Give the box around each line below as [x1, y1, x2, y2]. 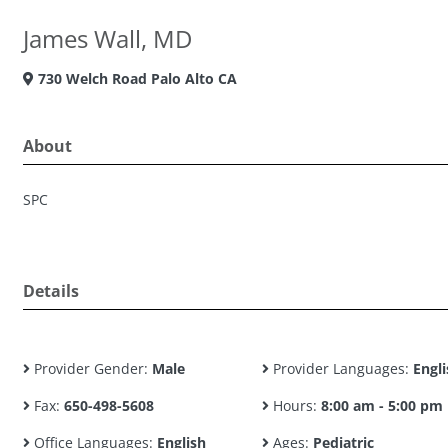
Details [23, 280, 79, 302]
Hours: [268, 396, 321, 415]
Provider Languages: [268, 359, 413, 378]
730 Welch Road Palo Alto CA [34, 69, 237, 88]
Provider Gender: [30, 359, 152, 378]
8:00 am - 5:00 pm [320, 396, 443, 415]
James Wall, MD [23, 22, 192, 55]
